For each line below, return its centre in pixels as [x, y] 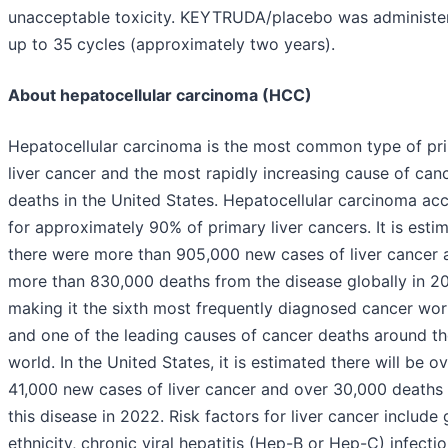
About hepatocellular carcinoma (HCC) [160, 94]
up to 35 [40, 43]
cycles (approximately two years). [206, 43]
